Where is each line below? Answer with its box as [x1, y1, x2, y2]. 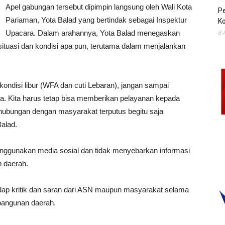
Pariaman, [6, 16, 41, 24]
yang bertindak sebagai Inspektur [76, 16, 187, 24]
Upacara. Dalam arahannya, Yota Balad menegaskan [6, 29, 180, 37]
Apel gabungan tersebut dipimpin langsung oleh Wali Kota [6, 3, 192, 11]
